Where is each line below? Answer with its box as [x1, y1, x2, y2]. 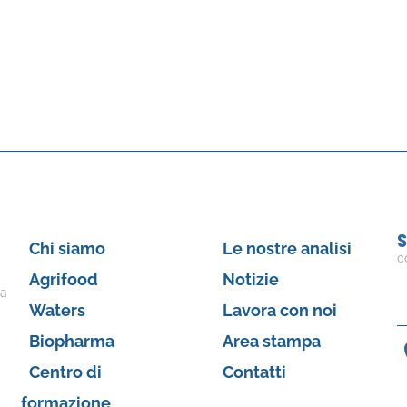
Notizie [222, 269, 279, 289]
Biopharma [28, 331, 114, 351]
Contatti [222, 362, 286, 382]
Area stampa [222, 331, 321, 351]
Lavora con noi [222, 300, 337, 320]
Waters [28, 300, 85, 320]
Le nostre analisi [222, 238, 352, 258]
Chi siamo [28, 238, 105, 258]
